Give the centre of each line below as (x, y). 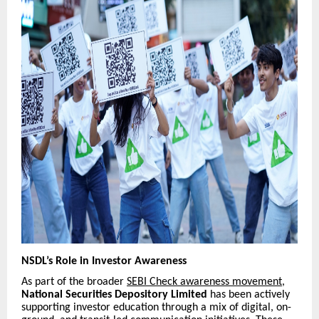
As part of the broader (74, 282)
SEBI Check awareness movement (204, 282)
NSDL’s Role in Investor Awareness (104, 262)
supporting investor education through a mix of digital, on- (156, 307)
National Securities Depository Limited (114, 294)
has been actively (249, 294)
